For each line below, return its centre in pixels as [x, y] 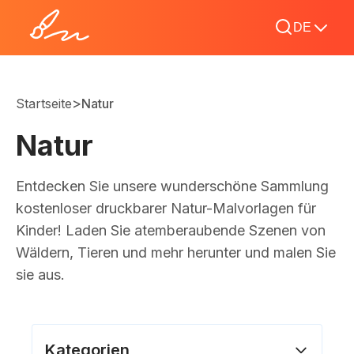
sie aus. [40, 275]
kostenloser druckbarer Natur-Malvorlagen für [166, 208]
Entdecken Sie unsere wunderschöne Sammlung [172, 186]
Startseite [44, 104]
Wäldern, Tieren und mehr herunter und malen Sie [176, 252]
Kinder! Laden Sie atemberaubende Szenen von [171, 230]
